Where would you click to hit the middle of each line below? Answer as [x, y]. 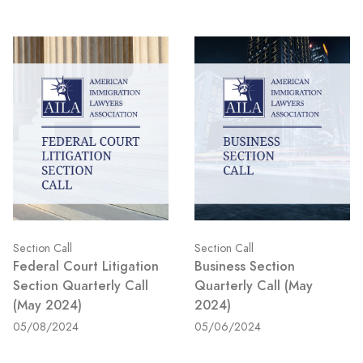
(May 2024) [47, 305]
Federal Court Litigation [86, 267]
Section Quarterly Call [81, 286]
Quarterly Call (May [254, 286]
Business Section [245, 267]
